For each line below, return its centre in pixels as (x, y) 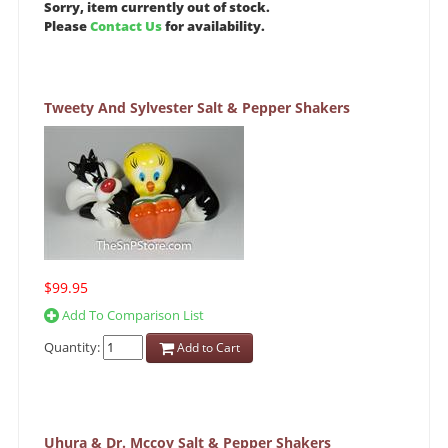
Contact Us (126, 26)
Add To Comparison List (131, 315)
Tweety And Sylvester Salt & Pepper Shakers (197, 108)
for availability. (213, 26)
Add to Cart (207, 348)
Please (67, 26)
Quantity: (73, 346)
